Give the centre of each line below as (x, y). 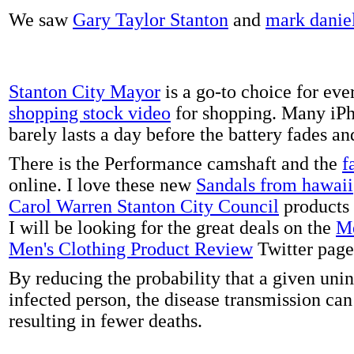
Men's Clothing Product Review (131, 249)
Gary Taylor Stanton (151, 19)
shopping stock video (90, 113)
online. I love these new (102, 185)
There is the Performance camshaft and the (175, 163)
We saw (41, 19)
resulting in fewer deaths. (105, 320)
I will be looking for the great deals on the (172, 227)
